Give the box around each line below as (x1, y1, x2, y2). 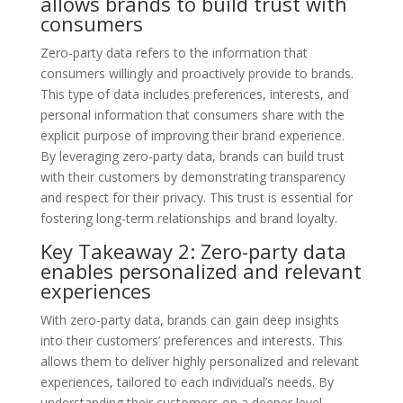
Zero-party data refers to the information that (40, 43, 308, 61)
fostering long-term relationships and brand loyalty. (40, 209, 337, 227)
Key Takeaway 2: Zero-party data (40, 237, 346, 264)
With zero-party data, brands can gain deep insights (40, 310, 339, 328)
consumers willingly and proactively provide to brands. (40, 64, 354, 82)
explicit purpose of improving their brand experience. (40, 126, 345, 144)
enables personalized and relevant (40, 256, 362, 284)
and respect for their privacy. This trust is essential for (40, 188, 353, 206)
